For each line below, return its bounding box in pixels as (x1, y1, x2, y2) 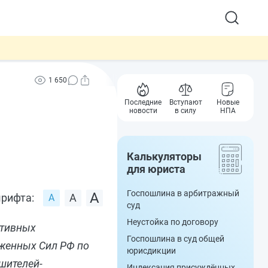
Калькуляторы (127, 150, 202, 163)
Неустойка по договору (127, 217, 218, 227)
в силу (175, 106, 196, 115)
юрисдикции (127, 246, 176, 255)
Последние (124, 98, 162, 106)
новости (129, 106, 157, 115)
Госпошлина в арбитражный (127, 188, 239, 198)
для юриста (127, 163, 185, 175)
